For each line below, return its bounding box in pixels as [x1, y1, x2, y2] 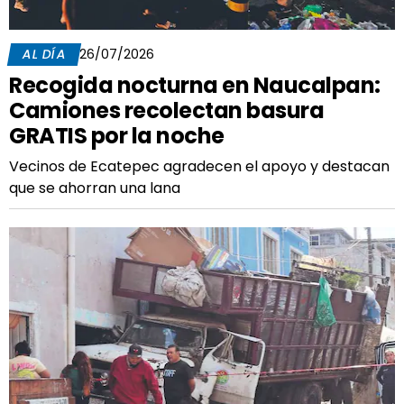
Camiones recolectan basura [9, 96, 324, 125]
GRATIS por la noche [9, 121, 225, 151]
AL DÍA [21, 45, 68, 63]
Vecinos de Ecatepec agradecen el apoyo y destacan [9, 156, 390, 177]
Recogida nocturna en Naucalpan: [9, 70, 381, 100]
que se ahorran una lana [9, 178, 180, 198]
